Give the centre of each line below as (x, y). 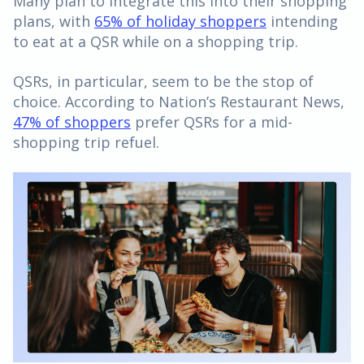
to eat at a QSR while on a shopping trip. (158, 41)
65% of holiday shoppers (180, 21)
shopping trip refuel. (88, 142)
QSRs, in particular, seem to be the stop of (163, 81)
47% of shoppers (72, 121)
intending (302, 21)
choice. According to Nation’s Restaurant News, (179, 101)
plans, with (54, 21)
